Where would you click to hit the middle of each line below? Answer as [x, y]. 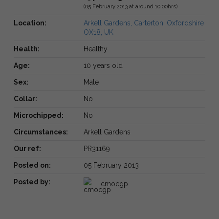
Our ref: [27, 148]
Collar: [25, 99]
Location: [30, 23]
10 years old [103, 65]
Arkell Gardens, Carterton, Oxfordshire [143, 23]
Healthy [95, 49]
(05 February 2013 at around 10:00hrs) [130, 6]
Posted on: [32, 165]
